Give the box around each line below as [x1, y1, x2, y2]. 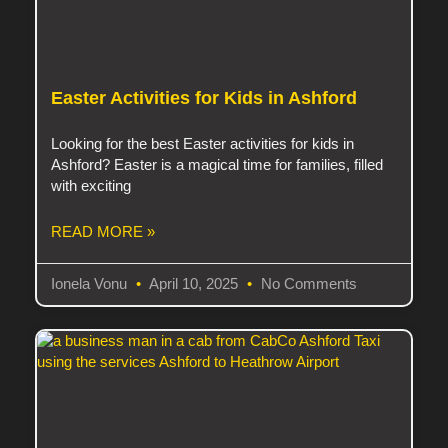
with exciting [51, 177, 132, 194]
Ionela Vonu [51, 275, 132, 292]
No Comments [257, 275, 358, 292]
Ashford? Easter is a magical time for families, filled [51, 156, 384, 173]
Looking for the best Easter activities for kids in [51, 135, 355, 152]
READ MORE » [51, 223, 156, 240]
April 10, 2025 [146, 275, 243, 292]
